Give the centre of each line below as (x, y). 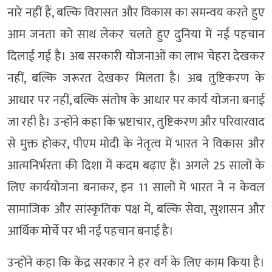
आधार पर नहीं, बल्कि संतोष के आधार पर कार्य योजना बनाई (136, 100)
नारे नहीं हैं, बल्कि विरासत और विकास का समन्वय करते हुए (136, 13)
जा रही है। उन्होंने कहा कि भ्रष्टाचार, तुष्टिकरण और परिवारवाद (136, 122)
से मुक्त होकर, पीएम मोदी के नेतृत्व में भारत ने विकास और (136, 144)
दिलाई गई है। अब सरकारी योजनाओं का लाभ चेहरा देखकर (136, 57)
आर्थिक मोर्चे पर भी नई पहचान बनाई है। (90, 232)
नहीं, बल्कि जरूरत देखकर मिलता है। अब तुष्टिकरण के (136, 79)
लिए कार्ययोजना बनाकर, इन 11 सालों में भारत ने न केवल (136, 188)
